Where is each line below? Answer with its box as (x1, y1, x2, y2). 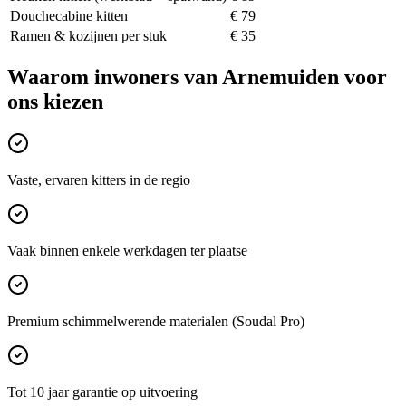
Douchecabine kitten (10, 7, 128, 24)
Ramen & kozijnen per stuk (10, 27, 167, 43)
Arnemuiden (222, 64, 339, 89)
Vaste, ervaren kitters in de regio (7, 171, 190, 188)
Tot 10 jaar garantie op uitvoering (7, 383, 198, 400)
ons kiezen (7, 89, 103, 113)
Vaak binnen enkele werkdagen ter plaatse (7, 242, 247, 258)
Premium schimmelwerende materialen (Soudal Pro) (7, 313, 304, 329)
